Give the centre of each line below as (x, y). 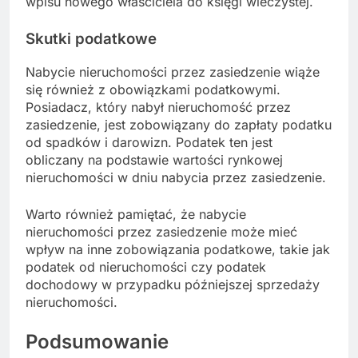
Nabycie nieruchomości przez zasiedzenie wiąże (173, 72)
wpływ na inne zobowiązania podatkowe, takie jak (178, 249)
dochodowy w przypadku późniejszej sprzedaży (173, 284)
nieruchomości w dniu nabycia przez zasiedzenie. (176, 177)
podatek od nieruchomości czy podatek (146, 267)
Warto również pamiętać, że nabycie (136, 214)
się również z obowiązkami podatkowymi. (153, 89)
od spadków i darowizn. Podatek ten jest (149, 142)
